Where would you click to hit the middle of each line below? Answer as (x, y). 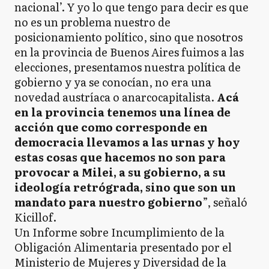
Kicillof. (35, 217)
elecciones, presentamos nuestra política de (128, 67)
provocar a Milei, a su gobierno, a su (120, 172)
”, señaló (225, 202)
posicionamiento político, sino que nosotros (128, 37)
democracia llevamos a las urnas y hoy (127, 142)
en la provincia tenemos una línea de (122, 112)
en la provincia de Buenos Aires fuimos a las (129, 52)
